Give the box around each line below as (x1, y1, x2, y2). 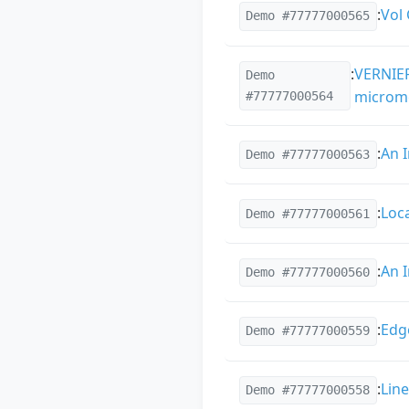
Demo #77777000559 (246, 323, 371, 339)
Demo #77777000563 (246, 147, 371, 163)
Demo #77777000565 (246, 8, 371, 24)
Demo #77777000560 (246, 264, 371, 279)
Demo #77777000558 (246, 382, 371, 397)
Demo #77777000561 (246, 205, 371, 221)
